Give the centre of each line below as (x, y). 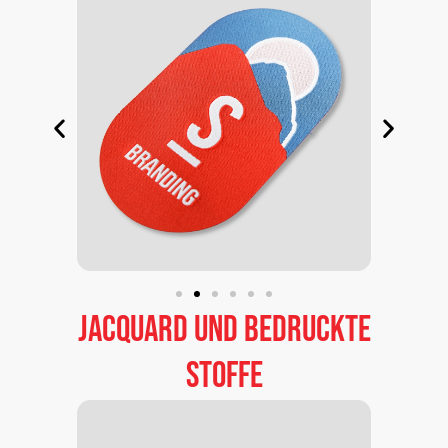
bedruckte (307, 330)
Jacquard (132, 330)
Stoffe (224, 376)
